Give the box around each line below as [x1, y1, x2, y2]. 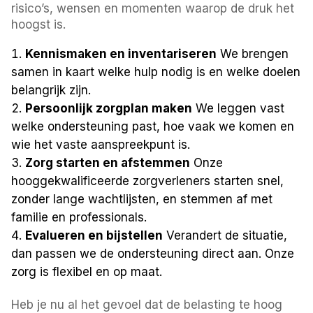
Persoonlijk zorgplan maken [25, 101, 193, 115]
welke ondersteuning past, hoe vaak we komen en [11, 119, 295, 133]
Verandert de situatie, [163, 228, 288, 242]
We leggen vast [192, 101, 285, 115]
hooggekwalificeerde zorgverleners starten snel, [11, 173, 284, 188]
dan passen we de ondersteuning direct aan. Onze [11, 246, 295, 261]
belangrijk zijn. [11, 82, 92, 97]
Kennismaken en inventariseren [25, 46, 217, 61]
